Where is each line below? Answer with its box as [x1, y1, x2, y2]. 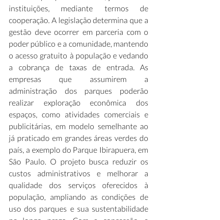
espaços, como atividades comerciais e [9, 110, 148, 119]
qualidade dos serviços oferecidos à [9, 180, 148, 190]
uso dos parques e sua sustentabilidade [9, 204, 148, 213]
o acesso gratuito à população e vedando [9, 51, 148, 60]
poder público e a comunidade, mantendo [9, 39, 148, 48]
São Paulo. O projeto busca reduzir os [9, 157, 148, 166]
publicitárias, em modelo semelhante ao [9, 121, 148, 131]
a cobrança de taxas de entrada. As [9, 62, 148, 72]
